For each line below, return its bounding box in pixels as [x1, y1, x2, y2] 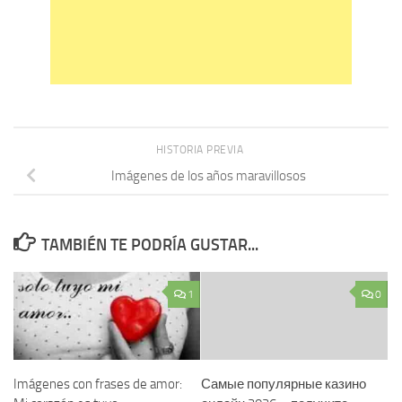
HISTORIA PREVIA [155, 144, 247, 156]
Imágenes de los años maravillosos [110, 167, 306, 184]
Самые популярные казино [201, 375, 366, 392]
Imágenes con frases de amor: [13, 375, 182, 392]
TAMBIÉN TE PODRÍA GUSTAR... [40, 234, 258, 255]
